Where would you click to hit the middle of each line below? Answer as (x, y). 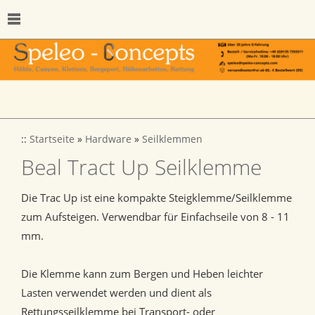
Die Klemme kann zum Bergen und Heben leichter (142, 274)
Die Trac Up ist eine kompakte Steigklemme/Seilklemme (156, 198)
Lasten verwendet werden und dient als (116, 293)
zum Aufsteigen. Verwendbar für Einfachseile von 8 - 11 (155, 217)
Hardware (108, 140)
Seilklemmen (172, 140)
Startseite (52, 140)
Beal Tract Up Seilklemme (141, 167)
